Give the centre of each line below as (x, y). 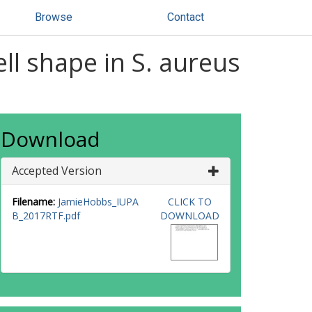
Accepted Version (57, 171)
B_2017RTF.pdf (46, 216)
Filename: (33, 202)
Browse (54, 17)
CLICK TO (189, 202)
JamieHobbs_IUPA (98, 202)
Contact (186, 17)
